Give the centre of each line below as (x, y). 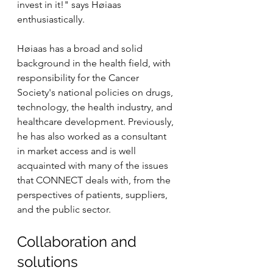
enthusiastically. (51, 19)
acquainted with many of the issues (94, 165)
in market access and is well (78, 151)
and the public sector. (64, 209)
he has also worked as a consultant (93, 136)
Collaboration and (79, 241)
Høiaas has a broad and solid (81, 48)
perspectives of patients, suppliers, (94, 194)
